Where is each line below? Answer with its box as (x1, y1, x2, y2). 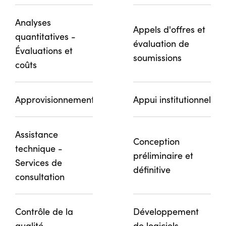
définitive (133, 163, 171, 176)
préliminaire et (133, 149, 193, 161)
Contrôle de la (15, 205, 73, 217)
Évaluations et (15, 44, 73, 56)
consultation (15, 170, 65, 183)
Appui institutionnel (133, 93, 211, 105)
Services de (15, 156, 62, 168)
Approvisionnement (15, 93, 94, 105)
